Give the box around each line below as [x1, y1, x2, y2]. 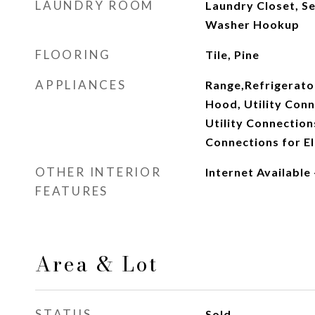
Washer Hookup [205, 18, 300, 31]
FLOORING [35, 47, 111, 62]
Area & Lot [35, 248, 158, 280]
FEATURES [35, 184, 108, 198]
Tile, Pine [205, 48, 259, 61]
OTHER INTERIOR [35, 165, 162, 179]
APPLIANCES [35, 77, 127, 92]
